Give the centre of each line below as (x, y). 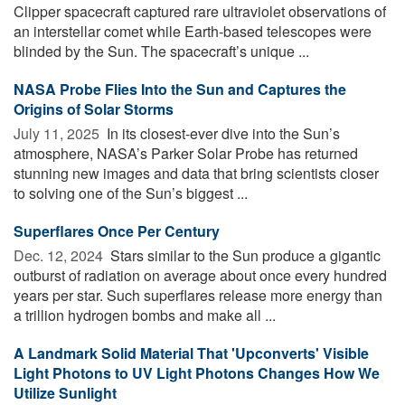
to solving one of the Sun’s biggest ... (131, 193)
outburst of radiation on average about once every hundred (200, 275)
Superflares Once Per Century (117, 231)
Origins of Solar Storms (94, 108)
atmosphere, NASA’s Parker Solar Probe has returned (186, 153)
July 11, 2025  (58, 133)
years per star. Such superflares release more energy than (198, 295)
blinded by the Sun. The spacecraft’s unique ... (161, 51)
